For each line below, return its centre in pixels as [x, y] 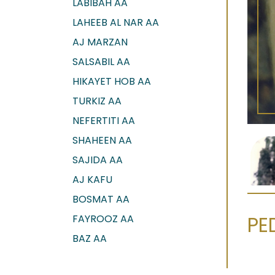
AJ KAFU [92, 179]
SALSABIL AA [101, 61]
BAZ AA [90, 238]
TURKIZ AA [97, 101]
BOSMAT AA [101, 199]
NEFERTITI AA [104, 120]
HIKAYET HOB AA [112, 81]
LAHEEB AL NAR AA [116, 22]
